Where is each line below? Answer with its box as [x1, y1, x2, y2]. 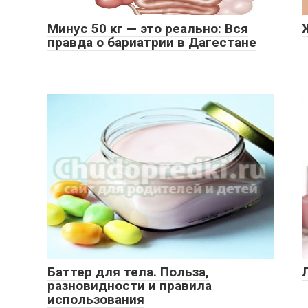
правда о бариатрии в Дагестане [47, 34, 256, 50]
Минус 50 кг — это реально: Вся [47, 21, 248, 36]
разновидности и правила [47, 278, 212, 294]
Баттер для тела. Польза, [47, 264, 209, 280]
